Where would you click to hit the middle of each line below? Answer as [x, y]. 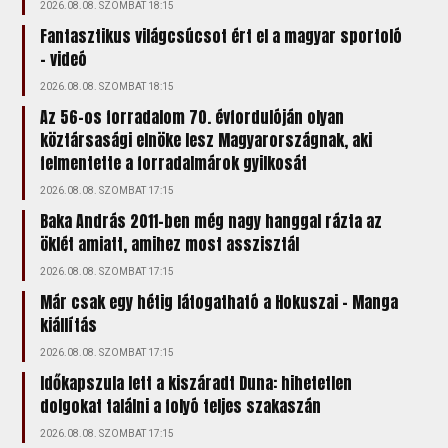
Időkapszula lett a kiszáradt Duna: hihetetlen [196, 383]
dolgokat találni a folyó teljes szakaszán [181, 406]
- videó [64, 59]
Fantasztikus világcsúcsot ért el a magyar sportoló [221, 36]
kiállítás [69, 325]
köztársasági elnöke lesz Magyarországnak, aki [206, 140]
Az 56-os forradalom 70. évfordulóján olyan [192, 117]
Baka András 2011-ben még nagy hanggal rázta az [211, 221]
